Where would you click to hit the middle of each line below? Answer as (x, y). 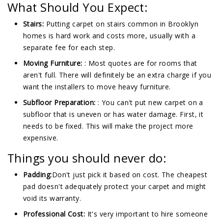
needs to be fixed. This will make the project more (108, 126)
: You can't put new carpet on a (149, 103)
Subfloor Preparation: (59, 103)
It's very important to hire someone (147, 214)
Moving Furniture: (53, 63)
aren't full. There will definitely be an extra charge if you (117, 75)
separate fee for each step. (69, 48)
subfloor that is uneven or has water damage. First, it (113, 114)
